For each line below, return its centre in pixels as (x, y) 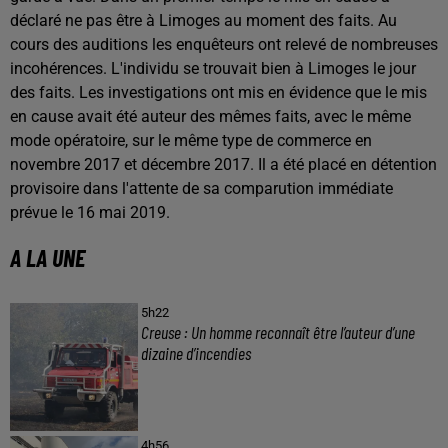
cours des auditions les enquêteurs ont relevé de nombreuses (224, 45)
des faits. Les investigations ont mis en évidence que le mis (218, 93)
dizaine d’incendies (195, 353)
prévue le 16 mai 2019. (90, 213)
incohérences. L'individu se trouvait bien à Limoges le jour (213, 69)
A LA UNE (47, 258)
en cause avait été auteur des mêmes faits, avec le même (210, 117)
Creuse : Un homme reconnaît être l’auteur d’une (277, 332)
